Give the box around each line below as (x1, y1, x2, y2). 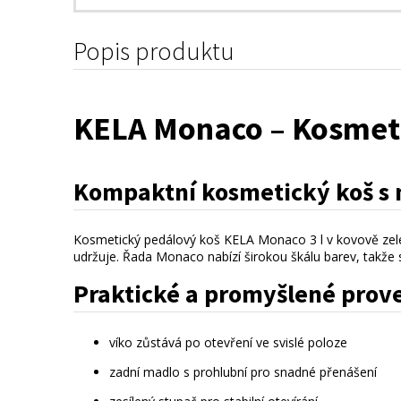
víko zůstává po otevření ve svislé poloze (109, 333, 347, 351)
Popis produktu (73, 35, 235, 67)
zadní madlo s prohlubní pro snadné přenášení (109, 363, 377, 380)
